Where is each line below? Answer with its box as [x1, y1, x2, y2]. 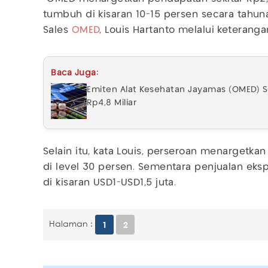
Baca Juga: [51, 68, 98, 77]
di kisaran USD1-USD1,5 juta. [43, 178, 176, 187]
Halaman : [49, 218, 93, 229]
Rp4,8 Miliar [87, 98, 136, 107]
